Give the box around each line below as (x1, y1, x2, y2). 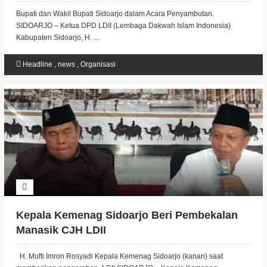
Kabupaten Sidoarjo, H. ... (15, 33, 99, 42)
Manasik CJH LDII (15, 224, 106, 236)
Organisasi (80, 60, 116, 69)
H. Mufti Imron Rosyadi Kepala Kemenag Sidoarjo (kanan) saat (15, 252, 223, 260)
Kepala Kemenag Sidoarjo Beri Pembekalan (15, 209, 238, 221)
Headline (22, 60, 54, 69)
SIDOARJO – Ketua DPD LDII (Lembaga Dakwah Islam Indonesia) (15, 21, 231, 30)
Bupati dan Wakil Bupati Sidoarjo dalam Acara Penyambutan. (15, 10, 214, 18)
